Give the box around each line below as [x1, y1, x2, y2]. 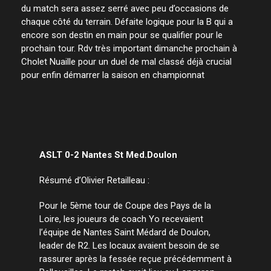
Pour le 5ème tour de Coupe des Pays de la [39, 200, 211, 211]
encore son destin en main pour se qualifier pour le [21, 29, 223, 41]
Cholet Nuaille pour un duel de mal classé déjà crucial [21, 56, 232, 67]
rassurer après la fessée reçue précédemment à [39, 253, 232, 264]
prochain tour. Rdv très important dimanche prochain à [21, 42, 237, 54]
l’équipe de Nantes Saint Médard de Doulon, [39, 226, 211, 238]
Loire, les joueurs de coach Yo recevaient [39, 213, 203, 224]
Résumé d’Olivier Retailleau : [39, 174, 149, 186]
